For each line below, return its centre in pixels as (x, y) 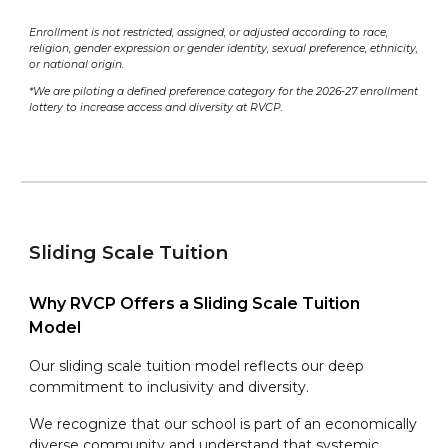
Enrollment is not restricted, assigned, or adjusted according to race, (209, 32)
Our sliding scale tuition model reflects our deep (197, 366)
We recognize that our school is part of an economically (223, 424)
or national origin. (77, 64)
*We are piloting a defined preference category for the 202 (182, 91)
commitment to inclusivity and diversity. (169, 387)
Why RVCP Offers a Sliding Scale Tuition (195, 304)
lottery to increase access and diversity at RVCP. (156, 107)
